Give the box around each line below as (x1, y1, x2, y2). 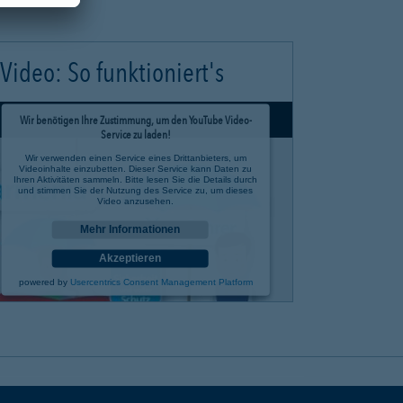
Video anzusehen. (97, 195, 175, 206)
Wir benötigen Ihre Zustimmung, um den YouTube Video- (19, 112, 252, 128)
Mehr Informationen (80, 222, 181, 236)
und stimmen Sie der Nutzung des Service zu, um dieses (18, 184, 254, 195)
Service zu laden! (100, 127, 171, 142)
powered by (18, 276, 70, 287)
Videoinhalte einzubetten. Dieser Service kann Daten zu (19, 163, 253, 174)
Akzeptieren (99, 251, 162, 264)
